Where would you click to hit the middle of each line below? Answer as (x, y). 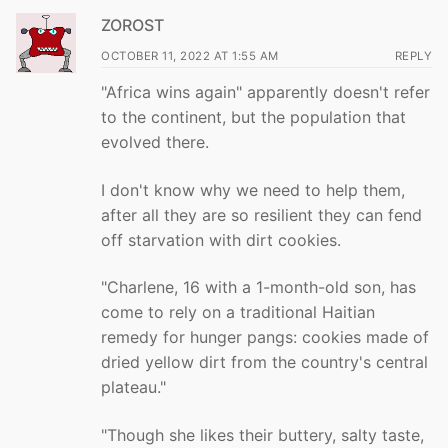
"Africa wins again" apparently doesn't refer (265, 91)
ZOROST (132, 24)
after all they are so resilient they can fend (261, 214)
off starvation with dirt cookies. (221, 239)
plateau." (133, 387)
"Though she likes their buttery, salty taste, (262, 434)
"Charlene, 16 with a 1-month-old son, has (258, 287)
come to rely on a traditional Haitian (238, 312)
